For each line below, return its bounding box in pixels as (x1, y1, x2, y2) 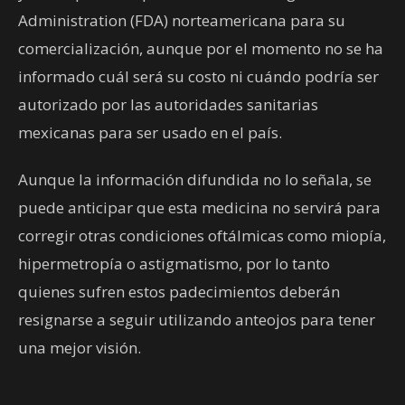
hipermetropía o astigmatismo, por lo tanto (18, 253, 330, 275)
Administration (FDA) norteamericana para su (18, 10, 345, 32)
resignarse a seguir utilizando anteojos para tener (18, 309, 375, 331)
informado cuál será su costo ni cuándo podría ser (18, 66, 379, 88)
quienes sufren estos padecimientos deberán (18, 281, 340, 303)
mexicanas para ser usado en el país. (18, 122, 282, 144)
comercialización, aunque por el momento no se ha (18, 38, 383, 60)
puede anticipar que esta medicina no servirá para (18, 197, 381, 219)
